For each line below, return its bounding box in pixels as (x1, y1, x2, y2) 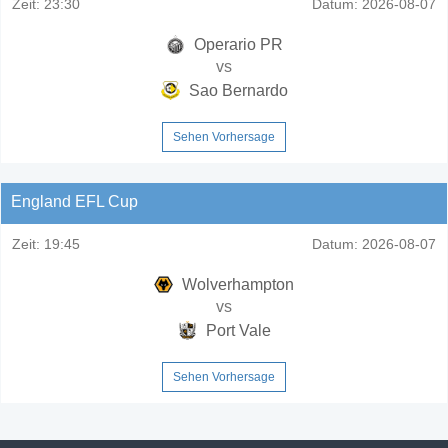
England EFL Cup (11, 192, 138, 210)
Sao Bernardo (184, 81, 288, 99)
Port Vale (201, 321, 271, 339)
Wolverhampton (178, 275, 294, 293)
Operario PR (189, 35, 283, 53)
